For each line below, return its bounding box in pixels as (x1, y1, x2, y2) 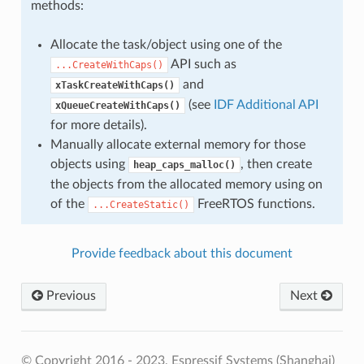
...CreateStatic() (92, 199, 189, 210)
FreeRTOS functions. (193, 197, 315, 210)
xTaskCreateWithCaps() (54, 80, 175, 91)
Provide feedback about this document (71, 247, 292, 260)
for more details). (50, 119, 147, 132)
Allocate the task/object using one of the (50, 38, 282, 51)
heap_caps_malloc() (132, 159, 236, 171)
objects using (50, 158, 128, 171)
